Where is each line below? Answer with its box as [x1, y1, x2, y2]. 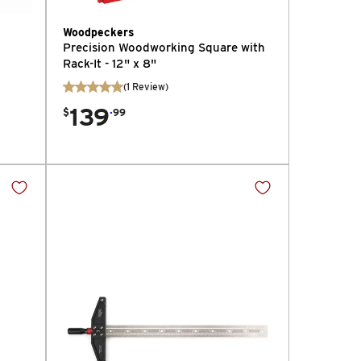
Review [131, 80, 165, 93]
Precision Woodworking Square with [62, 39, 265, 55]
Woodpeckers [62, 25, 135, 39]
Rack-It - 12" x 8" [62, 56, 156, 71]
